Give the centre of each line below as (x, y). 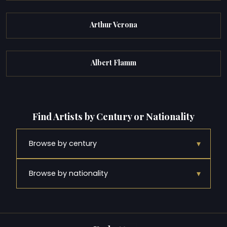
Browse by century (63, 143)
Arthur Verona (113, 24)
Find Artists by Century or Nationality (113, 117)
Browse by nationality (68, 173)
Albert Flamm (113, 63)
